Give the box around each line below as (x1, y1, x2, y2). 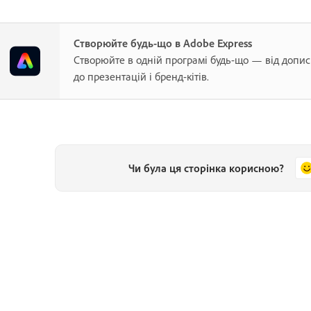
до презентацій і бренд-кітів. (74, 69, 209, 83)
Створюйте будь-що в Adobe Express (74, 35, 252, 50)
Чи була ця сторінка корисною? (128, 160, 285, 175)
